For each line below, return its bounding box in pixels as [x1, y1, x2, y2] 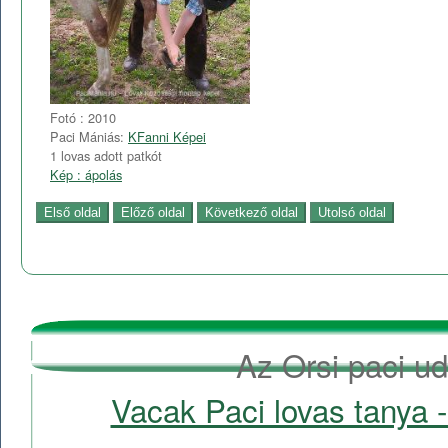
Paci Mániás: [50, 127, 128, 147]
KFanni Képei [128, 127, 206, 147]
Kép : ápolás [50, 165, 122, 185]
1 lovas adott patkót [50, 146, 162, 166]
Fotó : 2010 [50, 108, 116, 128]
